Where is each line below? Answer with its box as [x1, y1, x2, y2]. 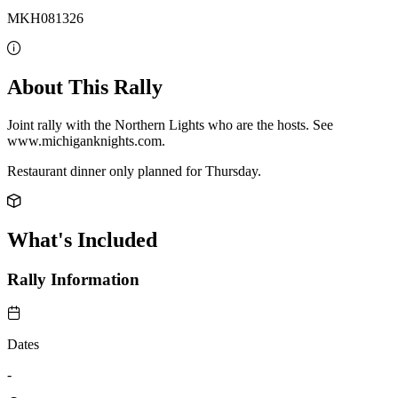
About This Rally [7, 75, 163, 99]
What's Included [7, 227, 157, 251]
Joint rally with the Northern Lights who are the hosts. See [7, 116, 333, 132]
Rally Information [7, 269, 139, 289]
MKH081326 [7, 10, 84, 26]
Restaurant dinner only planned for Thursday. [7, 163, 261, 179]
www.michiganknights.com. [7, 132, 165, 148]
